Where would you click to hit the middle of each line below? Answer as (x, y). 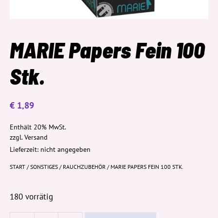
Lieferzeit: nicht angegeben (50, 149)
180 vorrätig (31, 196)
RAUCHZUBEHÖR (84, 166)
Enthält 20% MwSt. (38, 127)
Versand (36, 137)
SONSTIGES (44, 166)
